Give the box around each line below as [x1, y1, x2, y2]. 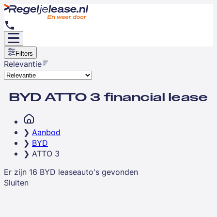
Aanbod [32, 127, 61, 138]
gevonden [99, 167, 138, 177]
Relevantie [4, 59, 42, 69]
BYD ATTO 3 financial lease [9, 90, 208, 104]
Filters [15, 50, 33, 57]
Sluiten [4, 177, 29, 188]
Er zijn [4, 167, 29, 177]
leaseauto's [58, 167, 99, 177]
